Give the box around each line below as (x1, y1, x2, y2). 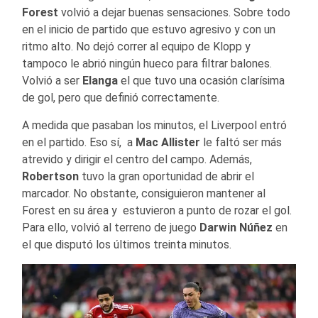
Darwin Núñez (199, 220, 273, 234)
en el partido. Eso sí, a (22, 135, 136, 149)
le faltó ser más (200, 135, 282, 149)
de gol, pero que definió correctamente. (22, 90, 219, 104)
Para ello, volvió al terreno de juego (22, 220, 199, 234)
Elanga (82, 73, 118, 87)
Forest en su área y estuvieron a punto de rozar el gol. (22, 203, 295, 217)
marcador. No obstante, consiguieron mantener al (22, 186, 265, 200)
